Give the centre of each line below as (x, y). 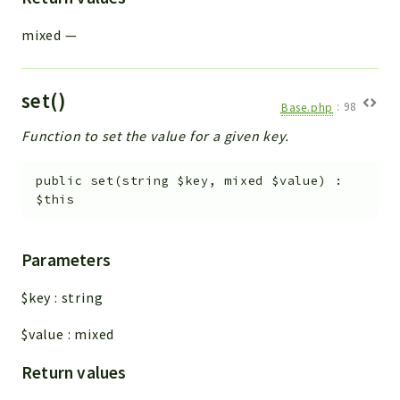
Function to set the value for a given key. (155, 136)
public (59, 181)
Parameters (66, 259)
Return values (74, 372)
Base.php (307, 107)
